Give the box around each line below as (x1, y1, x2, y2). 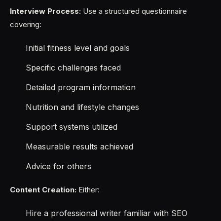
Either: (76, 185, 100, 194)
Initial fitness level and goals (26, 43, 130, 53)
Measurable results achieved (26, 142, 133, 151)
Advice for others (26, 161, 91, 171)
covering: (10, 20, 41, 29)
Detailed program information (26, 82, 136, 92)
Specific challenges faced (26, 63, 121, 73)
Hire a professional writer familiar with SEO (26, 208, 187, 218)
